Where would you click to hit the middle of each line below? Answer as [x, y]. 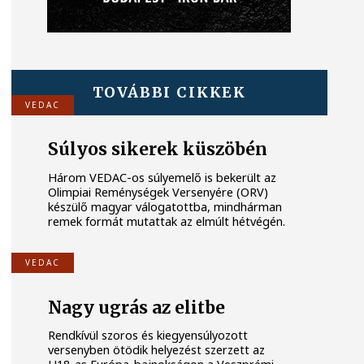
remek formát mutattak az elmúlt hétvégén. [167, 221]
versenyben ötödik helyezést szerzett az [157, 350]
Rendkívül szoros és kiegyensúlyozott [148, 336]
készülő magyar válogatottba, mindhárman [165, 206]
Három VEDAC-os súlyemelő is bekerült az [162, 177]
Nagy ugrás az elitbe [137, 308]
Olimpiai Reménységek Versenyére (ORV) [158, 192]
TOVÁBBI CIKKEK [169, 92]
